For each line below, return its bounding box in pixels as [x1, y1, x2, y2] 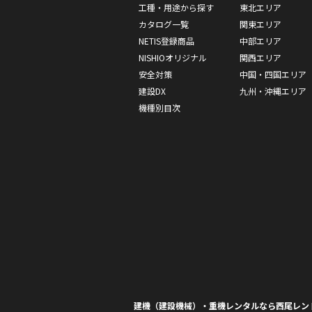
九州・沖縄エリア [240, 85, 306, 97]
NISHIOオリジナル [139, 52, 207, 63]
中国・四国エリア [240, 68, 306, 80]
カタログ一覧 [139, 18, 189, 30]
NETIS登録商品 [139, 35, 194, 47]
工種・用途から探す [139, 1, 214, 13]
